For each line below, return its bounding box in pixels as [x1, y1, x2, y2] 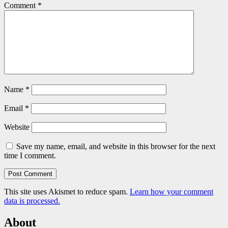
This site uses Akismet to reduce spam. [4, 187, 130, 196]
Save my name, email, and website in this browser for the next [16, 142, 215, 151]
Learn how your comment [130, 187, 213, 196]
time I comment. [4, 151, 56, 160]
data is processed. [4, 196, 60, 206]
